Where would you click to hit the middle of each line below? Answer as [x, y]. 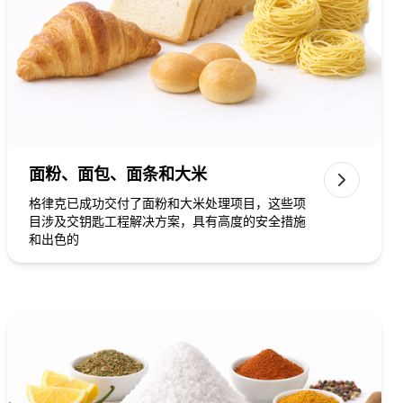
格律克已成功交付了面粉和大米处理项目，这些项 [167, 203]
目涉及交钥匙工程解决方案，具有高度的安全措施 [167, 221]
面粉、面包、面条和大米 [118, 175]
